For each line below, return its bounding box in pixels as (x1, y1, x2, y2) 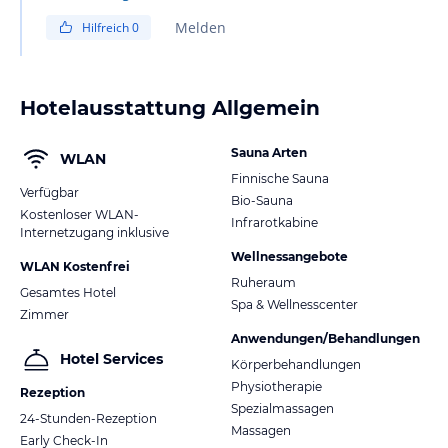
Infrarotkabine (231, 214, 318, 230)
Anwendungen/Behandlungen (231, 330, 420, 346)
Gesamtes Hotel (20, 284, 116, 300)
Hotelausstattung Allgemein (20, 95, 320, 120)
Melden (175, 17, 226, 37)
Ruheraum (231, 274, 296, 290)
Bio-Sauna (231, 192, 293, 208)
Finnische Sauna (231, 170, 329, 186)
